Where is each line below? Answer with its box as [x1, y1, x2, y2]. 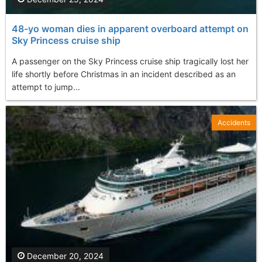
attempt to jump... [12, 82, 80, 92]
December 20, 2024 [25, 250, 104, 261]
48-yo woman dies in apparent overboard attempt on [12, 23, 249, 35]
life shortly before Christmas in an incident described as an [12, 69, 236, 80]
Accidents [218, 118, 250, 127]
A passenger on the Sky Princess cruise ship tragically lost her [12, 56, 249, 67]
